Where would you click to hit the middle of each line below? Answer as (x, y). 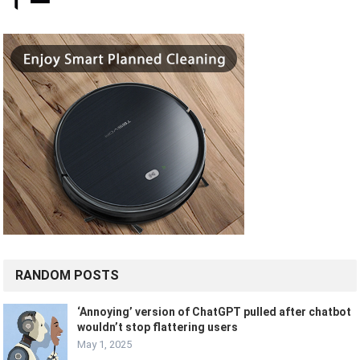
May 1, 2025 (105, 345)
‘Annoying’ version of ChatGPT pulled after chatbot (215, 312)
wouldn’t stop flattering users (158, 327)
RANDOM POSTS (67, 276)
